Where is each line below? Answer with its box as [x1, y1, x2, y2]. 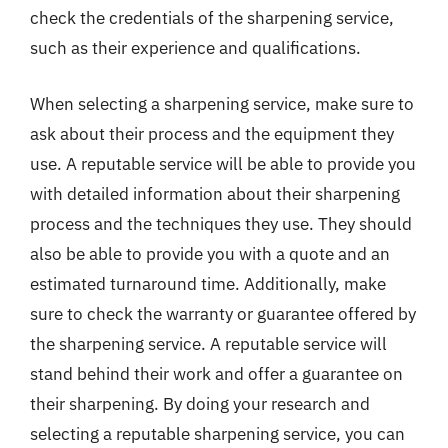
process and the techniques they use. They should [30, 212, 412, 235]
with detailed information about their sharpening [30, 182, 400, 205]
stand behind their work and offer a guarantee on [30, 362, 403, 385]
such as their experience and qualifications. [30, 37, 361, 59]
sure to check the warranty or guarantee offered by [30, 302, 416, 325]
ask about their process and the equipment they [30, 122, 394, 145]
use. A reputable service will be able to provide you [30, 152, 416, 175]
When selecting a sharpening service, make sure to [30, 92, 414, 115]
